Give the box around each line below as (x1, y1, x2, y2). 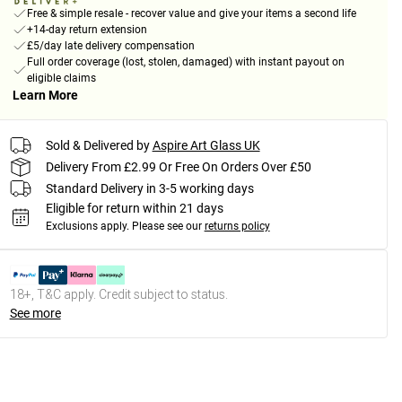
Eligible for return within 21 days (45, 201, 223, 216)
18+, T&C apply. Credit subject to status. (9, 286, 228, 303)
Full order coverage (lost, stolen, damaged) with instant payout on (26, 56, 345, 69)
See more (9, 306, 61, 321)
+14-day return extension (26, 23, 147, 37)
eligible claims (26, 72, 96, 85)
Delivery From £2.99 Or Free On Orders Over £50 (45, 159, 311, 174)
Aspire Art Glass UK (152, 137, 260, 153)
